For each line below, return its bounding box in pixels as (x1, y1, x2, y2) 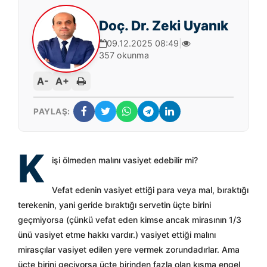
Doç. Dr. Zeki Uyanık (99, 17, 228, 33)
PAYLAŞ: (33, 106, 70, 116)
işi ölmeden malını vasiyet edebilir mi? (52, 155, 198, 165)
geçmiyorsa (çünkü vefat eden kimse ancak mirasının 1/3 (18, 215, 241, 225)
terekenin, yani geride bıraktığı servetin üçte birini (18, 200, 211, 210)
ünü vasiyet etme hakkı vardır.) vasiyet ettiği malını (18, 229, 216, 240)
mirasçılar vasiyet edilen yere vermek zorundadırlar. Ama (18, 244, 240, 254)
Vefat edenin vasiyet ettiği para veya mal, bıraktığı (52, 185, 249, 195)
